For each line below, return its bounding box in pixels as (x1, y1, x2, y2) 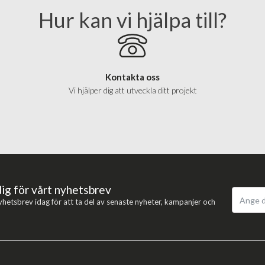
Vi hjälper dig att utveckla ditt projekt (68, 85, 197, 95)
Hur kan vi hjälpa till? (38, 7, 227, 32)
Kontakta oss (105, 71, 160, 82)
